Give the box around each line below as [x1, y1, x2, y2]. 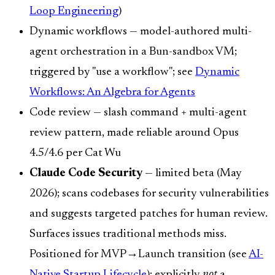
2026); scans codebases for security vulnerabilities [29, 188, 269, 200]
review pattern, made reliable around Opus [29, 127, 239, 139]
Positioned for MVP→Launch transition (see [29, 249, 249, 261]
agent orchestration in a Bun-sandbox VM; [29, 46, 237, 58]
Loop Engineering [29, 6, 118, 18]
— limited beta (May [142, 168, 242, 180]
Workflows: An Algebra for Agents [29, 87, 195, 99]
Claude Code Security [29, 168, 142, 180]
